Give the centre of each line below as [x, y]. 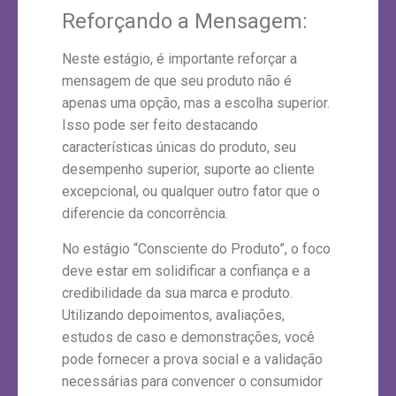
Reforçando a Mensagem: [185, 22]
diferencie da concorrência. [145, 214]
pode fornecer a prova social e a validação [192, 359]
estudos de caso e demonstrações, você [188, 337]
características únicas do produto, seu [179, 148]
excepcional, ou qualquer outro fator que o [191, 192]
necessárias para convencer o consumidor [192, 381]
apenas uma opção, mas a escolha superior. [196, 103]
